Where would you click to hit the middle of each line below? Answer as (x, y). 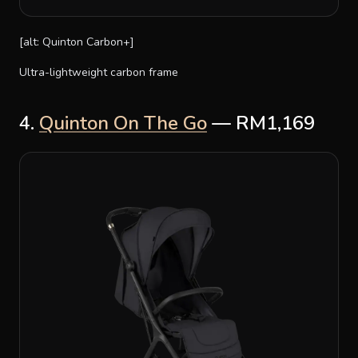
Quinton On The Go (123, 123)
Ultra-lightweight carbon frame (99, 72)
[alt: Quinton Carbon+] (77, 42)
